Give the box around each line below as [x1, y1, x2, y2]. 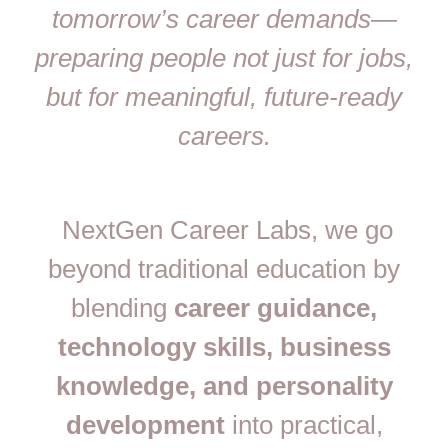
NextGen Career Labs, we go [55, 215, 393, 246]
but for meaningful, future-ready [46, 81, 402, 112]
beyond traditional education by [48, 254, 400, 285]
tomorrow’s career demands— [51, 3, 397, 34]
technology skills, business [57, 332, 391, 363]
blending [71, 293, 174, 324]
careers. [177, 120, 271, 151]
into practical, [224, 410, 383, 441]
